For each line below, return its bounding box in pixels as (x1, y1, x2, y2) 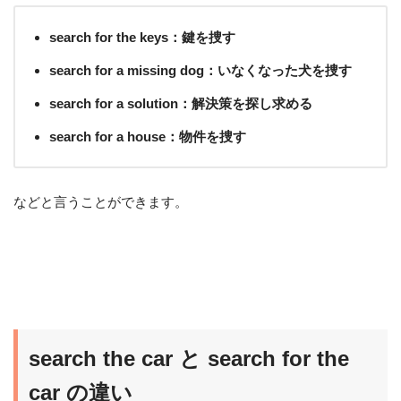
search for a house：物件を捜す (49, 128, 246, 144)
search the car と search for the (29, 346, 349, 371)
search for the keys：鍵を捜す (49, 29, 235, 45)
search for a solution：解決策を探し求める (49, 95, 312, 111)
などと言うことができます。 (13, 193, 188, 209)
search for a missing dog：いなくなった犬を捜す (49, 62, 352, 78)
